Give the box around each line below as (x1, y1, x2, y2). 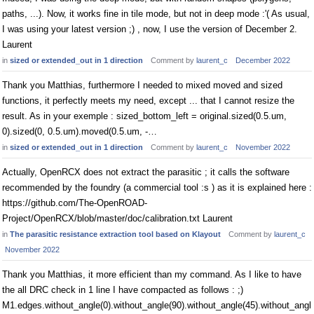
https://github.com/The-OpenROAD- (2, 198, 147, 208)
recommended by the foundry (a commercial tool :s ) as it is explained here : (2, 182, 312, 193)
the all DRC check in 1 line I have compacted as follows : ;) (2, 285, 243, 295)
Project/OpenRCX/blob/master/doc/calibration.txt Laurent (2, 213, 233, 224)
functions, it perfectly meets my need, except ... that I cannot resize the (2, 95, 294, 106)
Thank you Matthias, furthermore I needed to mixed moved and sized (2, 80, 282, 90)
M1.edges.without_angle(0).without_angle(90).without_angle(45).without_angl (2, 300, 311, 310)
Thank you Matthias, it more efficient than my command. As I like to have (2, 269, 301, 280)
